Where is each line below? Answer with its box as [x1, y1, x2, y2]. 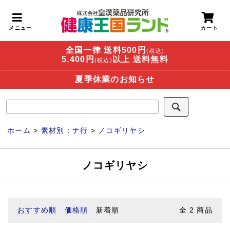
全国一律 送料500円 [65, 46, 146, 54]
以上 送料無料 [112, 55, 168, 64]
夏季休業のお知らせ [75, 75, 155, 84]
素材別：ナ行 [41, 126, 88, 135]
